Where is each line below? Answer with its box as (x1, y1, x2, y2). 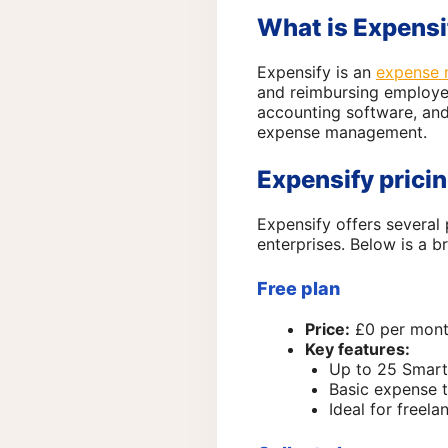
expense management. (257, 121, 427, 142)
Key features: (305, 338, 410, 359)
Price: (305, 318, 350, 339)
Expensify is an (257, 61, 376, 82)
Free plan (257, 277, 340, 299)
